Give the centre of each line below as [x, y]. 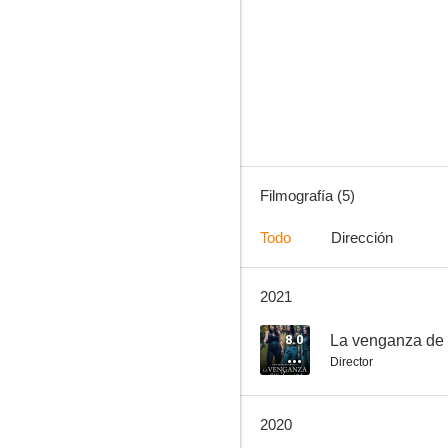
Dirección [362, 237]
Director [351, 362]
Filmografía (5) [307, 195]
